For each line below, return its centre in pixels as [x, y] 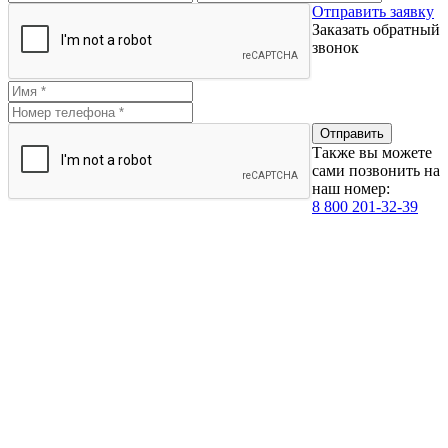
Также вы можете [372, 152]
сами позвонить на [376, 170]
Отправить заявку [373, 11]
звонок [335, 47]
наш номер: [351, 188]
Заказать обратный [376, 29]
